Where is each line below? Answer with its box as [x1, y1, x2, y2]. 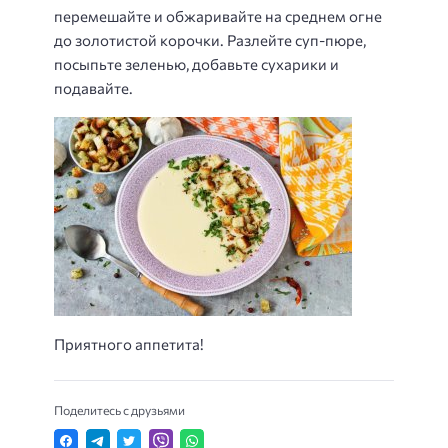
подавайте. [54, 79, 133, 98]
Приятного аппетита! [54, 335, 204, 354]
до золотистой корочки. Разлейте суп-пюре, [54, 31, 366, 50]
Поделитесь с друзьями [54, 401, 185, 418]
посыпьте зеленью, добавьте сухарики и [54, 55, 339, 74]
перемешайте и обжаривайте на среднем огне [54, 7, 382, 26]
